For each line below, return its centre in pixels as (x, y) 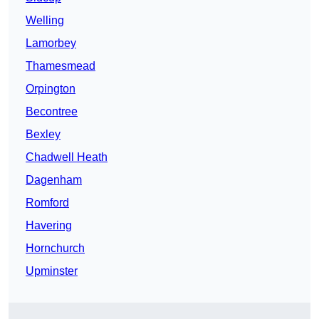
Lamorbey (51, 43)
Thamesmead (61, 66)
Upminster (52, 271)
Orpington (51, 89)
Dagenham (54, 180)
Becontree (52, 112)
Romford (47, 203)
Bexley (43, 135)
